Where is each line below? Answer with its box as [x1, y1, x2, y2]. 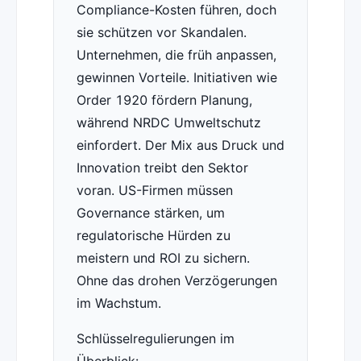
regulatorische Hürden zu [76, 227, 230, 244]
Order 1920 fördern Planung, [76, 92, 252, 109]
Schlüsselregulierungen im [76, 330, 234, 347]
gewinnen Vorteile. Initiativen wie [76, 69, 277, 86]
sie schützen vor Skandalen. [76, 24, 247, 41]
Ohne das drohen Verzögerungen [76, 272, 277, 289]
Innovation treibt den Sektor [76, 160, 248, 176]
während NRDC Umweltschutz [76, 114, 261, 131]
